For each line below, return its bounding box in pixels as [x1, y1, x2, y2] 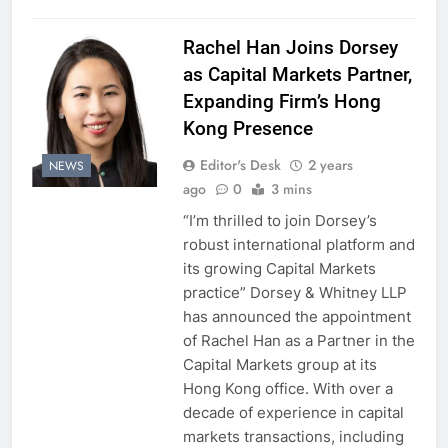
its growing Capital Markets [182, 258, 376, 278]
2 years [307, 154, 353, 175]
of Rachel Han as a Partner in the [182, 330, 415, 350]
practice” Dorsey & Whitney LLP [182, 282, 407, 302]
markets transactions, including [182, 426, 404, 446]
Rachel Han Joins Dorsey [182, 35, 398, 59]
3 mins [270, 178, 312, 199]
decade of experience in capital [182, 402, 404, 422]
